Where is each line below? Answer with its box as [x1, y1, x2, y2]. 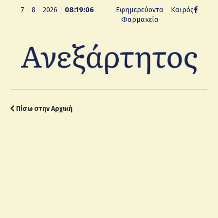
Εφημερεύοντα [116, 5, 164, 14]
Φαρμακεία [121, 15, 159, 24]
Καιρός [170, 5, 194, 14]
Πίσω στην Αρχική [15, 105, 73, 113]
